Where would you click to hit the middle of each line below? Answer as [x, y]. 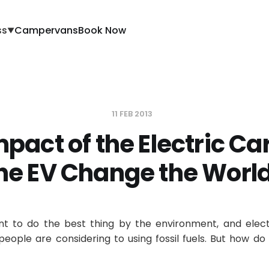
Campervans [47, 30]
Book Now [102, 30]
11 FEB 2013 [132, 114]
